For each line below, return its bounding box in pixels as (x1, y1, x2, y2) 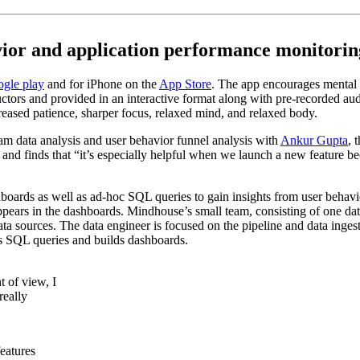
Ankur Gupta (280, 133, 348, 147)
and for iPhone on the (44, 76, 159, 91)
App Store (159, 76, 211, 91)
